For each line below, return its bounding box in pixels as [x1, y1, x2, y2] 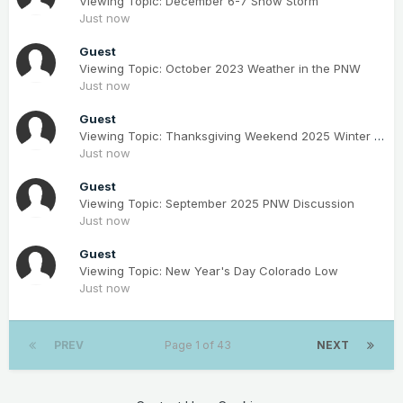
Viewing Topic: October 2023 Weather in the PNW [79, 61, 361, 76]
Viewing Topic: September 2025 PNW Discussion [79, 196, 354, 210]
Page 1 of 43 [164, 338, 237, 352]
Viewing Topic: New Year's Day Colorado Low [79, 264, 338, 278]
